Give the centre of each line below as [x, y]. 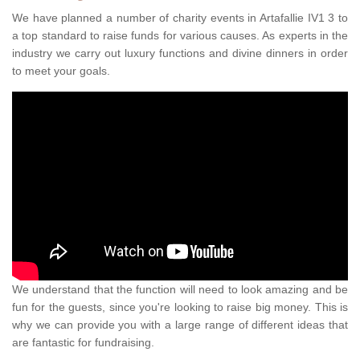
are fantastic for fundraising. [85, 343]
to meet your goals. [61, 71]
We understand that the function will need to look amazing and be [180, 290]
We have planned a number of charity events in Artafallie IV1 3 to [180, 18]
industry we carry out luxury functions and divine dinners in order [180, 53]
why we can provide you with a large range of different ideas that [180, 325]
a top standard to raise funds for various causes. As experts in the [180, 36]
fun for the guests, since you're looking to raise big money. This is [180, 307]
